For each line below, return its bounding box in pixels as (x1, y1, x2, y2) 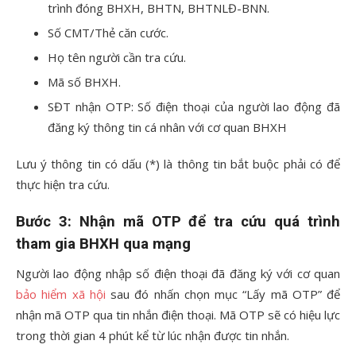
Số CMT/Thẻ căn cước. (48, 24, 168, 41)
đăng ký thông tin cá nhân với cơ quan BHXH (48, 118, 287, 135)
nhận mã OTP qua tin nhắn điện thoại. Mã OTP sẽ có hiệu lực (16, 306, 340, 323)
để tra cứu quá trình (188, 212, 341, 230)
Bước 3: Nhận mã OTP (16, 212, 189, 230)
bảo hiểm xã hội (16, 285, 106, 302)
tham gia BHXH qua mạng (16, 234, 191, 253)
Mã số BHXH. (48, 73, 121, 90)
